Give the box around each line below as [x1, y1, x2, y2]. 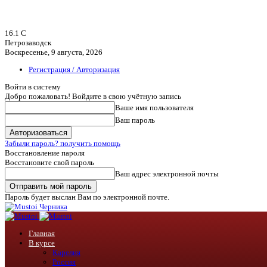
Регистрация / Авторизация [29, 65, 120, 74]
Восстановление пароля [5, 148, 85, 157]
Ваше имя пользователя [115, 103, 194, 112]
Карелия [52, 248, 80, 257]
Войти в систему [5, 82, 61, 91]
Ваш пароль [115, 116, 155, 125]
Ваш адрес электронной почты [115, 169, 219, 178]
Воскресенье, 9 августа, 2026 [5, 48, 103, 57]
